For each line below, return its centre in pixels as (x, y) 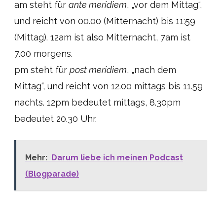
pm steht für (42, 70)
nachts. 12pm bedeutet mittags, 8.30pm (97, 102)
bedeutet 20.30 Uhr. (55, 119)
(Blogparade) (52, 174)
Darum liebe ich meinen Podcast (117, 158)
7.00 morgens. (43, 54)
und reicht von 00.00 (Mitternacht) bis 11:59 (105, 21)
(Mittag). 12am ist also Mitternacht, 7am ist (102, 37)
